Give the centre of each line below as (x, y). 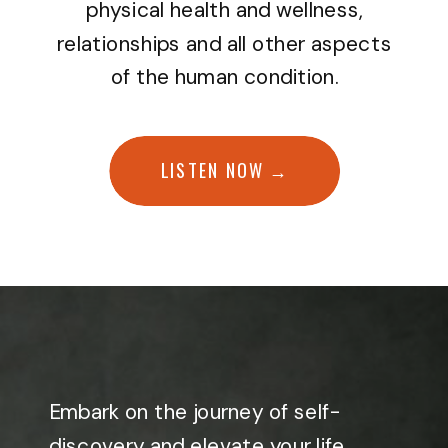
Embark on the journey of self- (195, 411)
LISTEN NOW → (225, 169)
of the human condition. (224, 77)
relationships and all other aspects (225, 43)
